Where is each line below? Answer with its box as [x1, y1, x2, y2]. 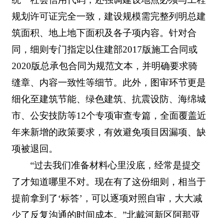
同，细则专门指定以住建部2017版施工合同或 [11, 44, 198, 54]
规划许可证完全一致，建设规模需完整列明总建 [11, 11, 206, 21]
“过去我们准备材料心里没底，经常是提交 [30, 160, 201, 170]
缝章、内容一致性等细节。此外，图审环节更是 [11, 77, 206, 88]
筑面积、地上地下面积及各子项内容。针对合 [11, 27, 197, 38]
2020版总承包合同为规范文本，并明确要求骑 [11, 60, 198, 71]
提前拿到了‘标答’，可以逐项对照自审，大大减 [11, 193, 202, 203]
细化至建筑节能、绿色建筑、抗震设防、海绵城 [11, 93, 206, 104]
